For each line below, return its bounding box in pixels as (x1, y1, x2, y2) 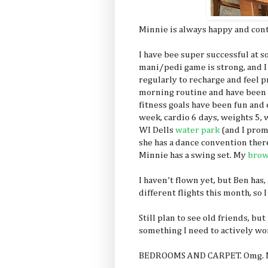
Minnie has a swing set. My (139, 151, 248, 160)
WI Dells (139, 126, 173, 135)
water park (173, 126, 220, 135)
